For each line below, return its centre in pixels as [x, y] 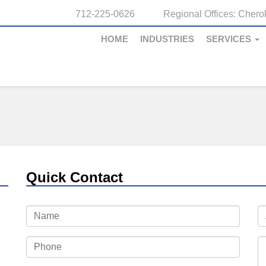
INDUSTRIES [167, 39]
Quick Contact [75, 177]
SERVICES [230, 39]
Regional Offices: [201, 14]
